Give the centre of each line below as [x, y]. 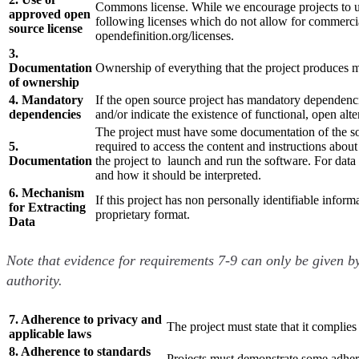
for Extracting [47, 207]
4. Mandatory [46, 99]
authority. [36, 280]
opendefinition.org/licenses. [165, 35]
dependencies [45, 114]
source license [46, 28]
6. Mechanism [46, 192]
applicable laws [50, 333]
